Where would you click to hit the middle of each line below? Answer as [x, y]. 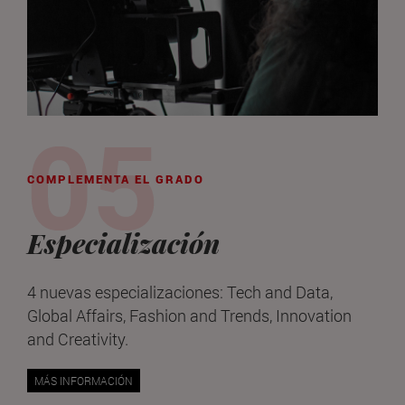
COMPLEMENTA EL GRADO [116, 179]
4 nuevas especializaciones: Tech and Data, [180, 292]
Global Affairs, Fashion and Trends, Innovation [189, 315]
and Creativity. [78, 339]
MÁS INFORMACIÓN [84, 381]
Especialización [123, 244]
